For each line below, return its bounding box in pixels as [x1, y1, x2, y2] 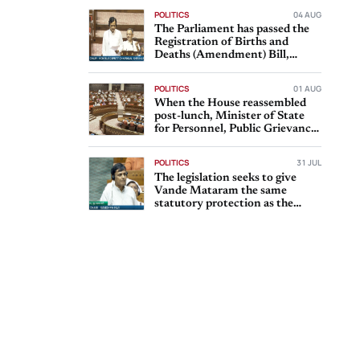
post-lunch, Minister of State [153, 110, 305, 123]
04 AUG [293, 9, 321, 21]
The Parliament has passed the [153, 23, 309, 36]
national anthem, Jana [153, 210, 270, 223]
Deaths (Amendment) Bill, [153, 49, 289, 62]
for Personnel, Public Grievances [153, 123, 321, 136]
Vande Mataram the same [153, 184, 287, 197]
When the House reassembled [153, 97, 306, 110]
